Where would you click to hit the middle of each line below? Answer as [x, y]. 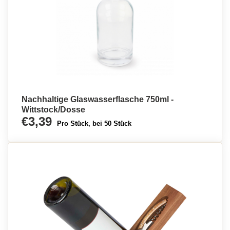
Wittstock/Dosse [53, 110]
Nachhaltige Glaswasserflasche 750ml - [98, 99]
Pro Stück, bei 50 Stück [94, 123]
